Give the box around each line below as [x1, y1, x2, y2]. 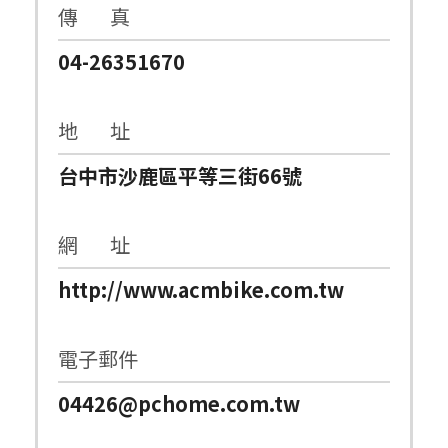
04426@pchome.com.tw [58, 388, 300, 418]
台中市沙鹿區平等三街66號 [58, 160, 302, 190]
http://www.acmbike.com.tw [58, 274, 344, 304]
